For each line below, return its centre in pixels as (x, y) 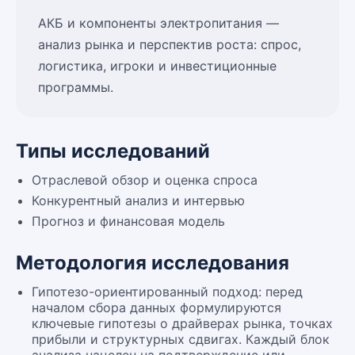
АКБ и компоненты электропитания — (158, 23)
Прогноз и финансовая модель (128, 221)
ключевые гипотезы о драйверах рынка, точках (182, 323)
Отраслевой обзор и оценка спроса (145, 180)
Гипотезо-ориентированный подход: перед (167, 292)
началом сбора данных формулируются (157, 307)
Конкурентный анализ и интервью (138, 200)
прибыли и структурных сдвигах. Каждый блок (181, 339)
